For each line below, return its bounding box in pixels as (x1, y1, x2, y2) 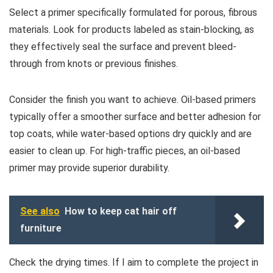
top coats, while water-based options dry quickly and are (9, 128, 252, 140)
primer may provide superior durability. (9, 162, 169, 174)
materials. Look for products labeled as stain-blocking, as (9, 24, 254, 36)
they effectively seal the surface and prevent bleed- (9, 41, 236, 53)
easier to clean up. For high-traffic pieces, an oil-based (9, 145, 240, 157)
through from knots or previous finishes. (9, 58, 178, 70)
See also (20, 205, 60, 218)
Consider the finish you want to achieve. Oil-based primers (9, 94, 256, 106)
